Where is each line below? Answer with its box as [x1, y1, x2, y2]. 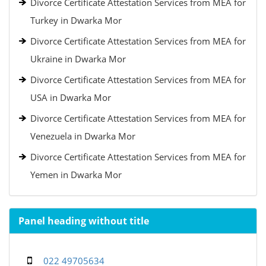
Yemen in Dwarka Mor [30, 169, 122, 180]
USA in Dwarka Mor [30, 91, 111, 103]
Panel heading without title [18, 214, 149, 227]
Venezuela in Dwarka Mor [30, 130, 135, 142]
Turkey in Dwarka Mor [30, 14, 122, 26]
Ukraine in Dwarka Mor [30, 53, 126, 65]
